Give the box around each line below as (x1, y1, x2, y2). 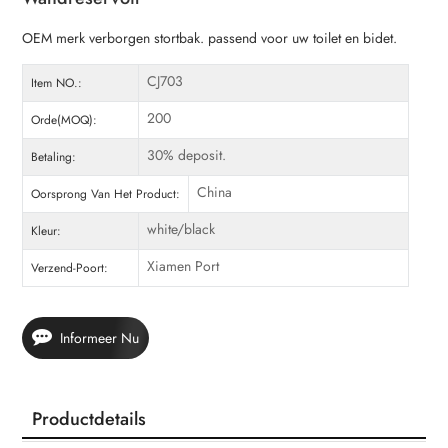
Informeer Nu (60, 328, 140, 349)
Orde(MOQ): (31, 111, 98, 130)
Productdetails (32, 406, 147, 433)
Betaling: (31, 148, 77, 167)
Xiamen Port (146, 256, 219, 277)
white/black (146, 219, 215, 240)
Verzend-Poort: (31, 259, 109, 278)
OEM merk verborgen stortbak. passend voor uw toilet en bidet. (22, 28, 398, 49)
